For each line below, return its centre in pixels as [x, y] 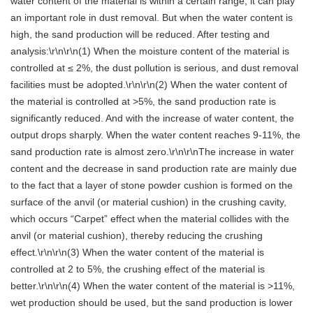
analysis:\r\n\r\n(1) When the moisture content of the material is [150, 51]
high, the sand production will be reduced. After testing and [140, 35]
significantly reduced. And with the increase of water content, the [152, 118]
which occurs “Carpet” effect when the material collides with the [150, 219]
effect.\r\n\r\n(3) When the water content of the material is [137, 253]
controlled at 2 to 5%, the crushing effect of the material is [138, 269]
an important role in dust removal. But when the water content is [152, 18]
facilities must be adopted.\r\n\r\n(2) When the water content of [149, 85]
